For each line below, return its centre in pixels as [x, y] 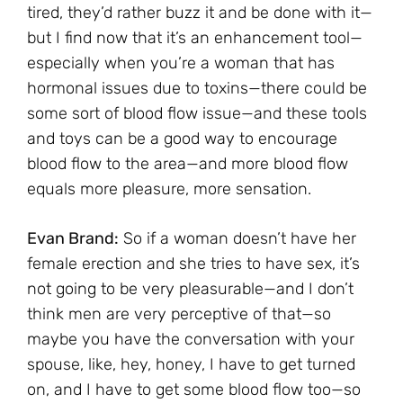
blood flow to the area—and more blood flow [188, 164]
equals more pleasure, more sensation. [169, 189]
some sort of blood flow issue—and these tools [197, 114]
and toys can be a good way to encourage [182, 139]
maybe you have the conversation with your [191, 340]
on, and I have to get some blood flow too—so [194, 390]
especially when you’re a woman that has [181, 63]
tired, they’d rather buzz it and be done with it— [200, 13]
